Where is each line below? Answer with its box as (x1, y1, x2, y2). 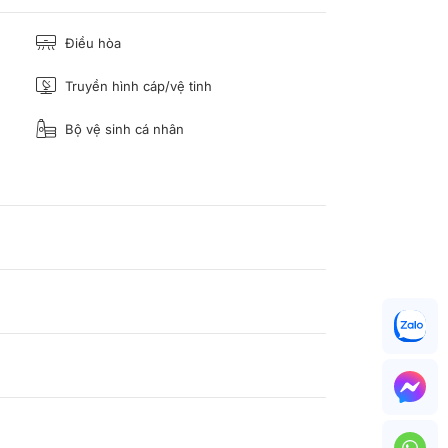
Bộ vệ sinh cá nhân (61, 120, 184, 137)
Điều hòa (61, 34, 121, 51)
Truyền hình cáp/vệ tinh (61, 77, 212, 94)
